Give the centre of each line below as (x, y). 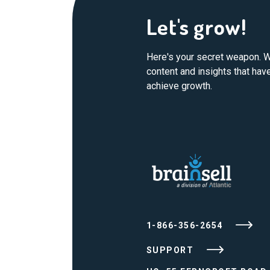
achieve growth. (179, 86)
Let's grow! (196, 27)
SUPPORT (171, 250)
